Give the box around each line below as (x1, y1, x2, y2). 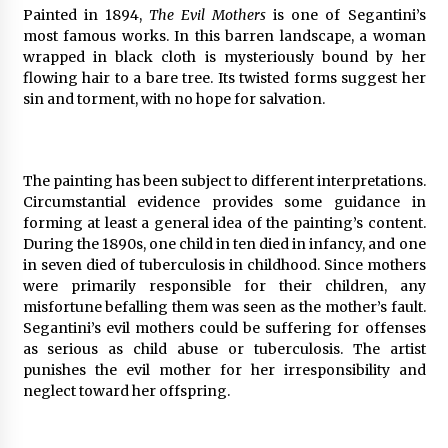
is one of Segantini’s (266, 6, 426, 25)
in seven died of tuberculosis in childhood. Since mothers (22, 256, 426, 275)
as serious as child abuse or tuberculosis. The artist (22, 340, 426, 359)
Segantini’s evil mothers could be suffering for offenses (22, 319, 426, 338)
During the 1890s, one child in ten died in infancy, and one (22, 235, 426, 254)
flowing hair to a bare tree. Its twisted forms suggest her (22, 69, 426, 88)
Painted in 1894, (22, 6, 149, 25)
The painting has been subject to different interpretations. (22, 172, 426, 191)
